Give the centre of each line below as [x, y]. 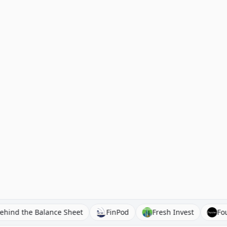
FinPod [141, 212]
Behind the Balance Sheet [63, 212]
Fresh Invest [197, 212]
